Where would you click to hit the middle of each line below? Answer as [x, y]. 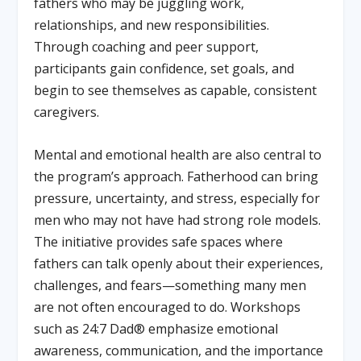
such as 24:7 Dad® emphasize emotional [156, 328]
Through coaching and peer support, [147, 47]
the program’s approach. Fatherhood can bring [176, 176]
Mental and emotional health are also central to [178, 154]
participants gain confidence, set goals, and [164, 69]
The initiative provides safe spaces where [159, 241]
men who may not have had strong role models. [178, 220]
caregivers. [67, 112]
